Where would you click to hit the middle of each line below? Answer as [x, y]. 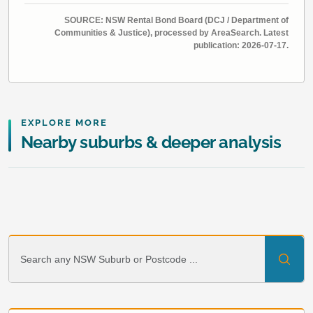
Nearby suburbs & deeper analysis [151, 142]
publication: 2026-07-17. [241, 45]
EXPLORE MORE [64, 122]
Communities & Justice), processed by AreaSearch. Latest [172, 32]
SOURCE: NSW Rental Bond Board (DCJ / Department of [176, 20]
